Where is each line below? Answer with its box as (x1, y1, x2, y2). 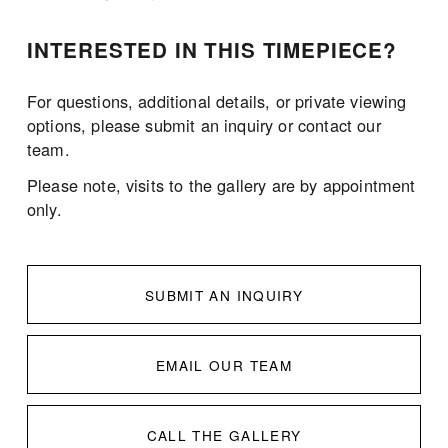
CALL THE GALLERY (146, 424, 302, 445)
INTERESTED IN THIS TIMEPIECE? (26, 35, 397, 65)
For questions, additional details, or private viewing (26, 88, 407, 113)
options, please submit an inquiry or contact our (26, 112, 381, 137)
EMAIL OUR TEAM (155, 354, 293, 375)
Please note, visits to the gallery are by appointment (26, 172, 416, 197)
